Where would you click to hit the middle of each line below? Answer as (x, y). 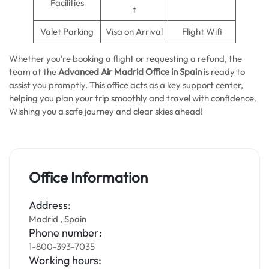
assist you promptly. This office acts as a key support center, (126, 85)
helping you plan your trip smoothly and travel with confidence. (133, 98)
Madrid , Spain (58, 219)
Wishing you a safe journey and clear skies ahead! (106, 111)
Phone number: (65, 233)
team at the (34, 72)
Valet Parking (67, 32)
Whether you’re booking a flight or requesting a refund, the (125, 59)
